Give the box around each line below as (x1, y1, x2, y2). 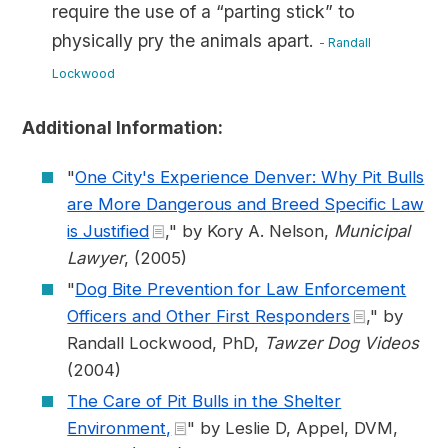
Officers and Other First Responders (67, 306, 351, 326)
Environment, (67, 418, 172, 438)
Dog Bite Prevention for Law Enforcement (75, 279, 407, 299)
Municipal (334, 221, 411, 241)
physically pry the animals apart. (52, 30, 320, 51)
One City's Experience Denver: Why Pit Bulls (75, 167, 425, 187)
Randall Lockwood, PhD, (67, 333, 265, 353)
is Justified (67, 221, 150, 241)
